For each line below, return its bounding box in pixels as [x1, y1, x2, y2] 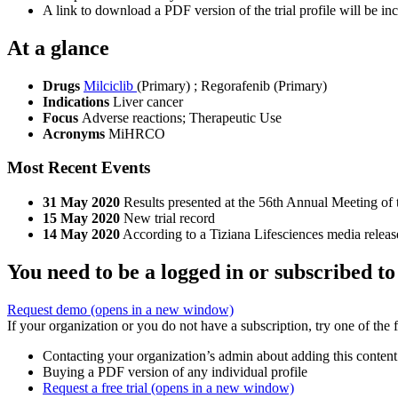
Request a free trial [43, 380, 151, 396]
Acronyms [43, 125, 108, 141]
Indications [43, 93, 113, 109]
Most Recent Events [7, 158, 150, 178]
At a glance [7, 36, 109, 60]
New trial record [123, 211, 215, 227]
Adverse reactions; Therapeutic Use [82, 109, 282, 125]
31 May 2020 [43, 195, 120, 211]
